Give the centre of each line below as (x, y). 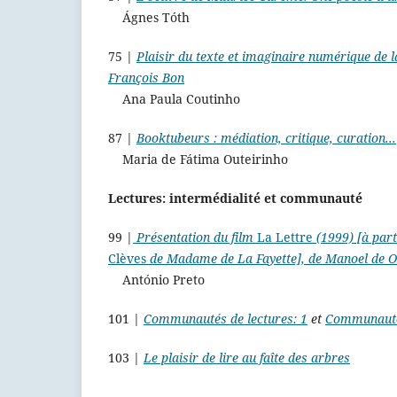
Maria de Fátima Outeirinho (198, 160)
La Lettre (285, 237)
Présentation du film (193, 237)
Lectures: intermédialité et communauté (235, 198)
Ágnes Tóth (149, 18)
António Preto (156, 280)
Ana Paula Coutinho (174, 99)
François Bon (146, 78)
